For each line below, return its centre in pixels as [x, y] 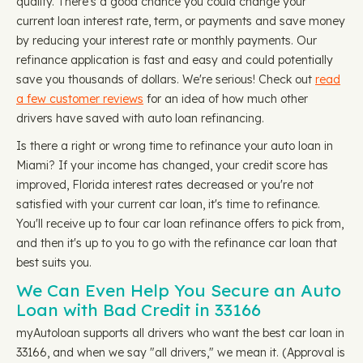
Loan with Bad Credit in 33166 [139, 310]
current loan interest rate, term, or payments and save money [181, 21]
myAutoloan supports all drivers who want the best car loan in [180, 333]
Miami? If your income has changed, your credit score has [172, 165]
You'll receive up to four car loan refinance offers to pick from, [180, 224]
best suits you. [54, 263]
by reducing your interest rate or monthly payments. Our [167, 41]
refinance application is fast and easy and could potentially [175, 60]
